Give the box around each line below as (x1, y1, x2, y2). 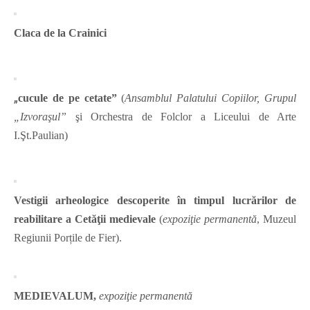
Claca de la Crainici (14, 27, 107, 39)
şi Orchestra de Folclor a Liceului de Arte (66, 111, 296, 123)
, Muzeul (257, 213, 296, 226)
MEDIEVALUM (14, 290, 93, 302)
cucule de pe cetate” (18, 92, 122, 104)
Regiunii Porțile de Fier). (14, 232, 122, 244)
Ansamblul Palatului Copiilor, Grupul (125, 92, 297, 104)
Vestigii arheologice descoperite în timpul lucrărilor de (14, 194, 296, 207)
